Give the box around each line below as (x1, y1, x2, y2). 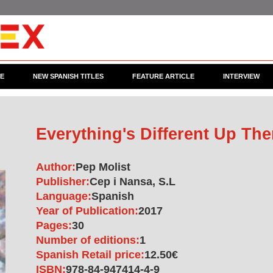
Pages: (36, 219, 72, 232)
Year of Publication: (36, 205, 138, 217)
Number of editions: (36, 234, 140, 246)
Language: (36, 190, 91, 202)
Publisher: (36, 175, 90, 188)
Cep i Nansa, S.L (90, 175, 175, 188)
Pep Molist (76, 161, 130, 173)
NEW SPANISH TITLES (32, 73, 104, 80)
